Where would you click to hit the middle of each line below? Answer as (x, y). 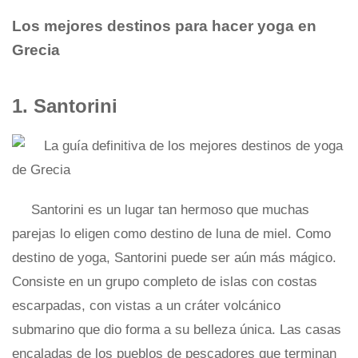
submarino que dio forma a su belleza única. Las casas (177, 330)
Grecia (36, 50)
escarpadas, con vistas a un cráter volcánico (146, 306)
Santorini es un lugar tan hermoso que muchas (170, 210)
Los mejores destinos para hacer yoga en (164, 26)
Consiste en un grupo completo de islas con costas (165, 282)
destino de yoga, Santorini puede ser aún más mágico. (174, 258)
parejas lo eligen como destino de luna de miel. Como (171, 234)
